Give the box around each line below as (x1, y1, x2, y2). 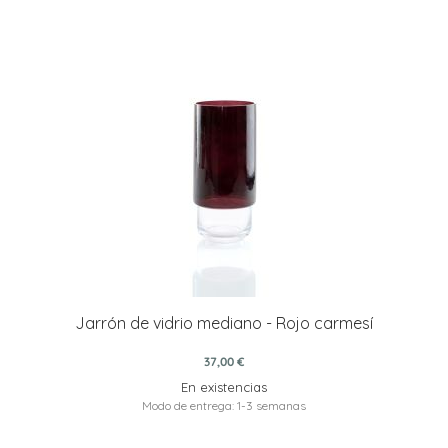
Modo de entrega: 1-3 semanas (142, 398, 306, 414)
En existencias (181, 379, 267, 396)
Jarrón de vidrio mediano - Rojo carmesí (75, 313, 373, 334)
